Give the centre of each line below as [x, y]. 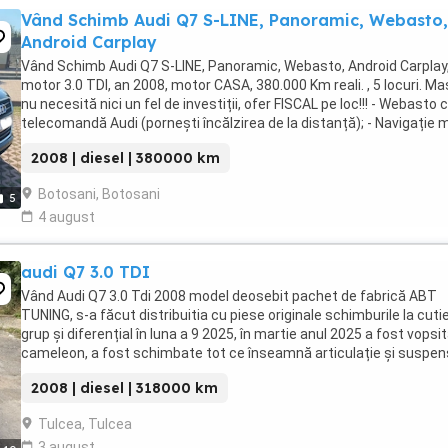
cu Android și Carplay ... [93, 142]
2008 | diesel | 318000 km [124, 388]
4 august [66, 217]
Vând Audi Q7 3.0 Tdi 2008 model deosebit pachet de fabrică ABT [229, 296]
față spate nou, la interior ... [108, 372]
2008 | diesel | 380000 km [125, 158]
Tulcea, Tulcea [85, 424]
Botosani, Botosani [99, 194]
